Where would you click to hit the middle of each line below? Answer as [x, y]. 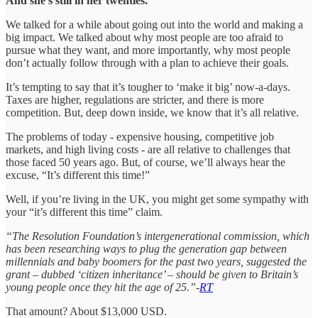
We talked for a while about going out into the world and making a [154, 24]
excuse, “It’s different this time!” [78, 175]
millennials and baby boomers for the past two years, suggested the [156, 261]
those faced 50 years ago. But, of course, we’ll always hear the [146, 162]
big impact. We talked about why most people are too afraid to [144, 37]
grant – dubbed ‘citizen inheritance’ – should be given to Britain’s [152, 274]
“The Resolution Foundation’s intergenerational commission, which [158, 236]
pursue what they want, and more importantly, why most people [148, 50]
